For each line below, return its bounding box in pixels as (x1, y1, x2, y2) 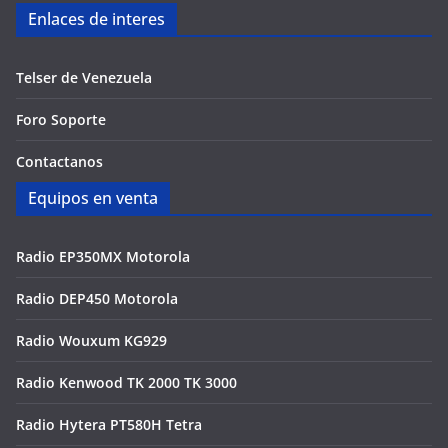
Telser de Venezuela (16, 68, 152, 87)
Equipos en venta (28, 187, 158, 209)
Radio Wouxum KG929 (16, 331, 167, 350)
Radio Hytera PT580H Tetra (16, 415, 202, 434)
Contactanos (16, 152, 103, 171)
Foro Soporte (16, 110, 106, 129)
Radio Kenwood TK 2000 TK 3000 (16, 373, 237, 392)
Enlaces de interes (28, 8, 165, 30)
